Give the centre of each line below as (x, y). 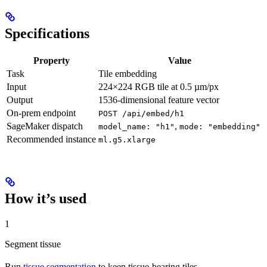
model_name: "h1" (136, 127)
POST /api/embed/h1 (141, 114)
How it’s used (46, 198)
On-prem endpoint (41, 113)
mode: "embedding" (220, 127)
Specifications (47, 34)
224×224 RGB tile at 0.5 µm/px (159, 87)
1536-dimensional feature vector (159, 100)
